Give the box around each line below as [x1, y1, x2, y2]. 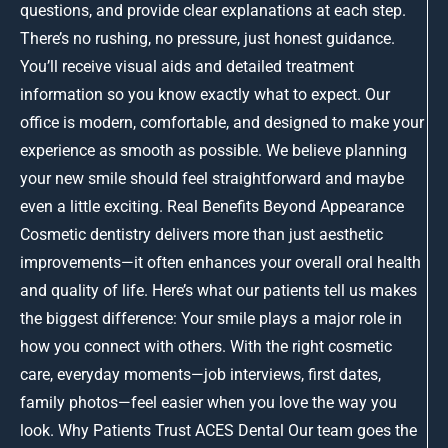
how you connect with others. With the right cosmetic [20, 336, 392, 356]
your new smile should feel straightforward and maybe [20, 168, 404, 188]
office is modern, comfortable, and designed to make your [20, 112, 424, 132]
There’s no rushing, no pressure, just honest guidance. [20, 28, 395, 48]
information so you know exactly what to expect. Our [20, 84, 390, 104]
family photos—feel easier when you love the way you [20, 392, 397, 412]
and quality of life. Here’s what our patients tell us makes [20, 280, 417, 300]
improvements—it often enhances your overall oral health [20, 252, 421, 272]
